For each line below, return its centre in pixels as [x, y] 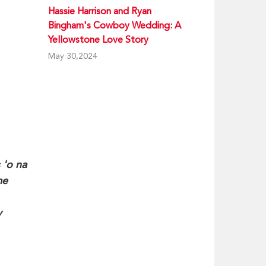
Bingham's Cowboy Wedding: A [115, 25]
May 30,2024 [73, 56]
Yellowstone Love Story [98, 39]
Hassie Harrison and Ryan [100, 11]
